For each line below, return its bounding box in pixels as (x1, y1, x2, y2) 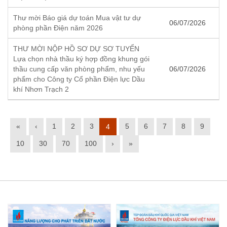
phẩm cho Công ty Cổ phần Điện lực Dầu (13, 74, 145, 83)
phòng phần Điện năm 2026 (13, 23, 103, 32)
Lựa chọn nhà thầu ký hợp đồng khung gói (13, 54, 149, 63)
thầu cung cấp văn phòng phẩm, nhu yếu (13, 64, 145, 73)
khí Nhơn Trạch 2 (13, 85, 69, 93)
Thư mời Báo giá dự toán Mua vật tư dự (13, 13, 141, 22)
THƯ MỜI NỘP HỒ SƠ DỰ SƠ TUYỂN (13, 44, 139, 53)
